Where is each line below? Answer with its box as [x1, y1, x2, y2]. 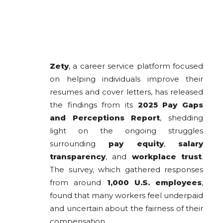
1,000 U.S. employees [107, 177, 202, 187]
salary [178, 138, 204, 148]
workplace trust [131, 151, 202, 161]
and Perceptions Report [50, 112, 160, 122]
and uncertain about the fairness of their [50, 203, 203, 213]
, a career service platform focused [69, 61, 203, 71]
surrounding [50, 138, 109, 148]
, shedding [160, 112, 204, 122]
